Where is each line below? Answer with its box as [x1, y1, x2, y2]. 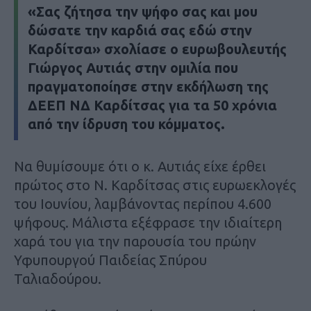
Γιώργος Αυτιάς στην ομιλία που [28, 60, 238, 76]
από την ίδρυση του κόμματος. [28, 116, 225, 133]
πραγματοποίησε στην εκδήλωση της [28, 78, 269, 95]
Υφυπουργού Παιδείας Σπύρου [14, 252, 207, 269]
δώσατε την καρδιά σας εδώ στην [28, 22, 252, 39]
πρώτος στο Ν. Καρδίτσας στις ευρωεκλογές [14, 177, 296, 194]
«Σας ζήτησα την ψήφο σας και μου [28, 3, 258, 20]
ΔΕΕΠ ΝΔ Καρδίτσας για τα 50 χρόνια [28, 97, 277, 114]
